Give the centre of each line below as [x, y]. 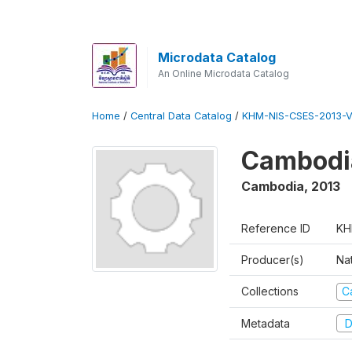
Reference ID [276, 228]
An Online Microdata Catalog [223, 73]
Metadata [266, 323]
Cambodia [273, 186]
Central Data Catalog [181, 116]
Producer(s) [273, 260]
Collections [270, 291]
